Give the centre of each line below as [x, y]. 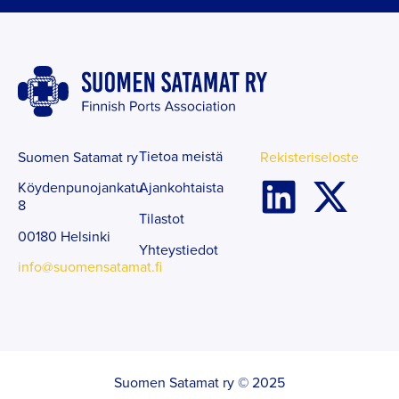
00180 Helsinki [64, 236]
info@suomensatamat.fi [90, 267]
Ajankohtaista [181, 187]
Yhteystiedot [179, 249]
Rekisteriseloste [309, 157]
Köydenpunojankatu [81, 187]
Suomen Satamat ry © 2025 [199, 382]
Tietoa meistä [181, 156]
